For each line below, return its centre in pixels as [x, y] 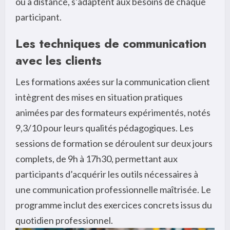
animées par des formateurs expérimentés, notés [113, 112]
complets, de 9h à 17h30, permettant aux [97, 158]
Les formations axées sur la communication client [113, 81]
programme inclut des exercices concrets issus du [114, 205]
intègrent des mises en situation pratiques [99, 97]
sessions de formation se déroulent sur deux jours [114, 143]
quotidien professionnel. [64, 220]
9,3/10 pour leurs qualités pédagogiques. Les [104, 128]
